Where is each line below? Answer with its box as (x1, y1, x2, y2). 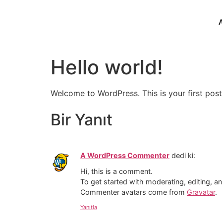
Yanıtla (80, 203, 97, 211)
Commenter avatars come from (80, 188, 187, 197)
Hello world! (51, 55, 163, 80)
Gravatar (187, 188, 215, 197)
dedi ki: (171, 151, 195, 160)
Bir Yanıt (51, 110, 112, 129)
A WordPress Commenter (80, 151, 169, 160)
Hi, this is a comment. (80, 167, 153, 176)
